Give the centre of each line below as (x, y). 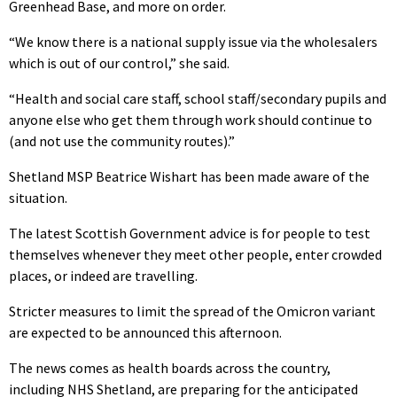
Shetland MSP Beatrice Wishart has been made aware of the (189, 177)
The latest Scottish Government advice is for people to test (190, 234)
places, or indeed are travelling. (103, 276)
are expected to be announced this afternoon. (145, 333)
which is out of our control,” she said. (119, 63)
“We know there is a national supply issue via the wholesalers (193, 42)
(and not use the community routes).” (122, 141)
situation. (38, 198)
